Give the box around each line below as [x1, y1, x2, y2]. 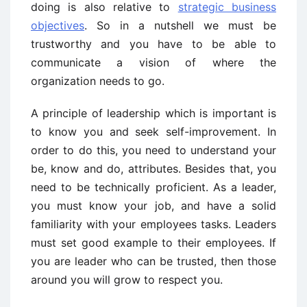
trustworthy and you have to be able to [31, 37, 276, 51]
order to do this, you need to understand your [31, 143, 276, 157]
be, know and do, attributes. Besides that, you [31, 162, 276, 175]
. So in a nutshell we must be [84, 19, 276, 32]
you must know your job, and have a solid [31, 199, 276, 212]
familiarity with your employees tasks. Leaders [31, 217, 276, 231]
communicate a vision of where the [31, 56, 276, 69]
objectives [31, 19, 84, 32]
